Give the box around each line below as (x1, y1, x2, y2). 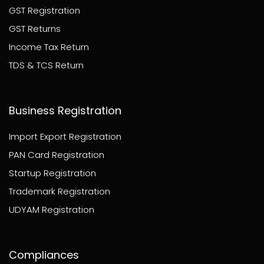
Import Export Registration (9, 130, 121, 143)
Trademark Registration (9, 185, 110, 198)
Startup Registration (9, 167, 96, 180)
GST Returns (9, 22, 61, 35)
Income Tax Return (9, 41, 89, 54)
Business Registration (9, 103, 121, 118)
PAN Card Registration (9, 148, 104, 161)
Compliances (9, 247, 79, 263)
